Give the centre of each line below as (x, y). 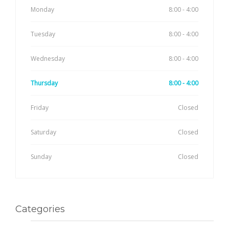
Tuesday (43, 34)
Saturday (43, 132)
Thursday (44, 83)
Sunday (41, 156)
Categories (40, 209)
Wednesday (48, 58)
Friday (40, 107)
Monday (42, 9)
